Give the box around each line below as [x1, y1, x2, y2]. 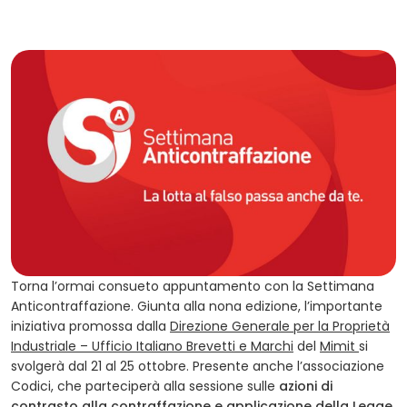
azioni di [279, 377, 333, 396]
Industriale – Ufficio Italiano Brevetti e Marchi [11, 337, 293, 356]
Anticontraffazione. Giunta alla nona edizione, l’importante [11, 297, 382, 316]
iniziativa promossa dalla [11, 317, 170, 336]
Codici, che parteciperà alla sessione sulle [11, 377, 279, 396]
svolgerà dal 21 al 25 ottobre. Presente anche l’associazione [11, 357, 384, 376]
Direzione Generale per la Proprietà [170, 317, 390, 336]
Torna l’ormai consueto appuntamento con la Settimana [11, 277, 374, 296]
